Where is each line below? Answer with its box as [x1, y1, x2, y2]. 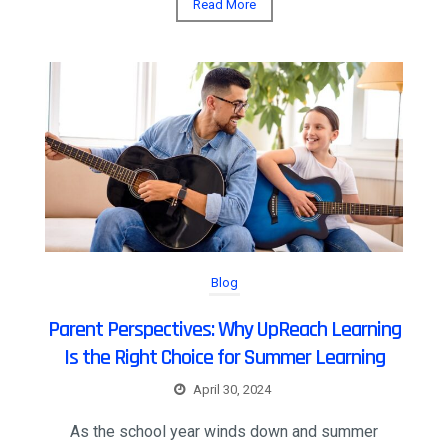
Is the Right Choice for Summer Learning [63, 344, 385, 373]
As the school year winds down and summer [70, 422, 378, 442]
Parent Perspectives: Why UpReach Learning [47, 316, 401, 345]
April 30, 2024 [193, 382, 271, 398]
